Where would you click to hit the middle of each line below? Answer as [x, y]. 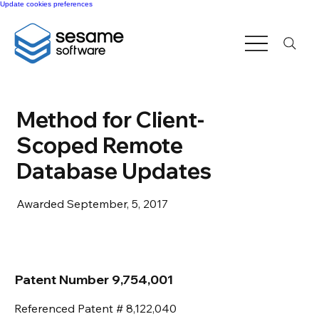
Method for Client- [110, 119]
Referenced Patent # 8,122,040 [95, 308]
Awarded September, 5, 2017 [92, 203]
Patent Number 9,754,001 [94, 280]
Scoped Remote [99, 145]
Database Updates [114, 171]
